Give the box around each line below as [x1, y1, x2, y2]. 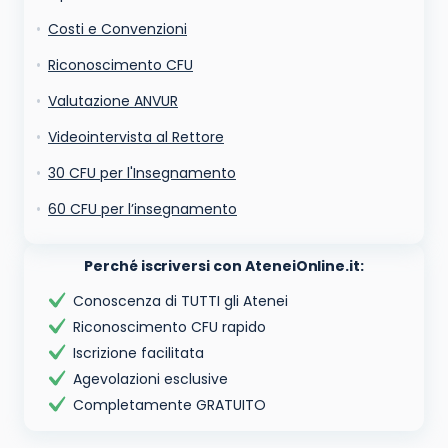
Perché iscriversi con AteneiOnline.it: [83, 256, 365, 276]
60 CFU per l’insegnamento [48, 199, 237, 219]
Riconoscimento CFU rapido [73, 317, 266, 337]
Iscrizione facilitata [73, 343, 204, 363]
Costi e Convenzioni [48, 19, 187, 39]
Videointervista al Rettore [48, 127, 224, 147]
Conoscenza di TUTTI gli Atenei [73, 291, 288, 311]
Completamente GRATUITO [73, 395, 266, 415]
